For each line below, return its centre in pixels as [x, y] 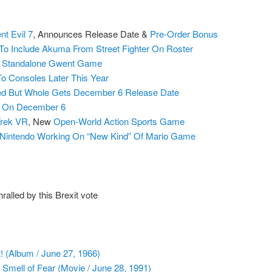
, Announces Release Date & [91, 33]
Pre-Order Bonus [184, 33]
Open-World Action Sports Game [119, 121]
